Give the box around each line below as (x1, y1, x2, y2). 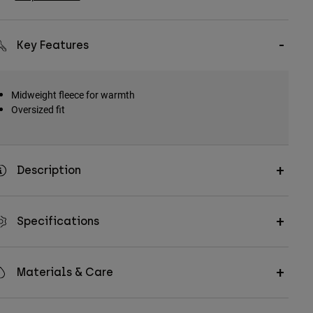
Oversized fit (10, 103, 67, 117)
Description (16, 163, 81, 177)
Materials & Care (16, 265, 113, 279)
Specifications (16, 214, 99, 228)
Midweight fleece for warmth (10, 88, 135, 102)
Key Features (16, 38, 89, 52)
